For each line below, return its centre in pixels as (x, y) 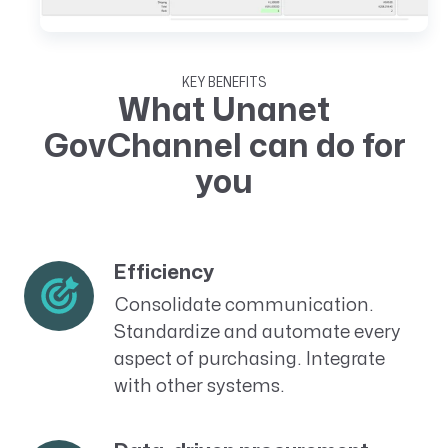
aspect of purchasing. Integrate (249, 360)
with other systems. (199, 387)
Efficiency (163, 273)
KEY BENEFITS (224, 83)
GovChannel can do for (224, 147)
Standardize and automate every (257, 333)
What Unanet (224, 111)
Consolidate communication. (243, 306)
